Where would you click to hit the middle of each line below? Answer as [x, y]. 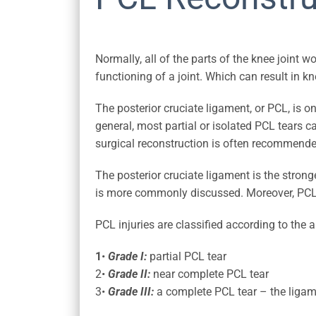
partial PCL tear [186, 257]
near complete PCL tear [209, 274]
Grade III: [130, 292]
